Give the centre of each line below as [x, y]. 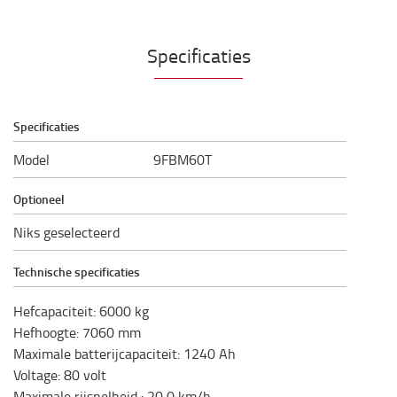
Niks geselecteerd [66, 232]
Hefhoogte [45, 332]
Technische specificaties [77, 272]
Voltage [35, 375]
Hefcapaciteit [53, 311]
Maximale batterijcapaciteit [95, 354]
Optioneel [39, 199]
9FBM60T [182, 160]
